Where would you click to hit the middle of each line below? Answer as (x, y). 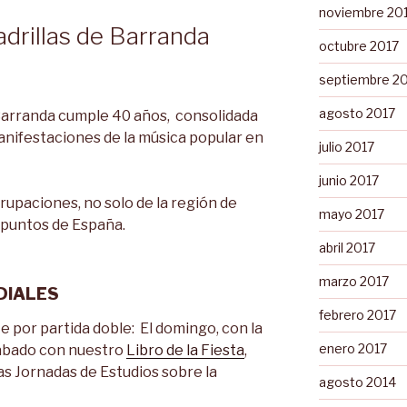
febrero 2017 (357, 314)
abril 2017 (347, 247)
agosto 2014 (357, 382)
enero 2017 (352, 348)
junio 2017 (348, 180)
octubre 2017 (358, 45)
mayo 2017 (351, 213)
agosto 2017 (357, 113)
